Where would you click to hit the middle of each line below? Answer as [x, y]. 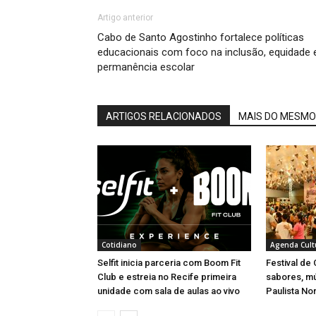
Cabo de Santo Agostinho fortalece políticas [201, 37]
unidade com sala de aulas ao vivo [169, 291]
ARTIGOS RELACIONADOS [164, 116]
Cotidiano [119, 245]
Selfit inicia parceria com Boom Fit [169, 263]
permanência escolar [146, 67]
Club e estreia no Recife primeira [167, 277]
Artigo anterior [125, 18]
